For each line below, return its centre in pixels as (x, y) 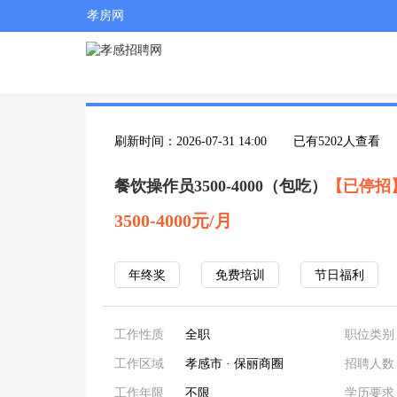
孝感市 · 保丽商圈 (234, 364)
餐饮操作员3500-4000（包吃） (221, 186)
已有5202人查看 (337, 141)
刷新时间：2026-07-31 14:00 (191, 141)
